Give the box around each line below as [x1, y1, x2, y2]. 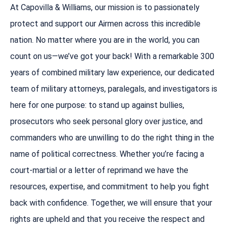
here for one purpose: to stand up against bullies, [10, 100, 184, 110]
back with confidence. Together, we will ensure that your [10, 197, 212, 208]
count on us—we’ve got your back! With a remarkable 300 [10, 51, 214, 61]
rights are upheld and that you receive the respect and [10, 214, 205, 224]
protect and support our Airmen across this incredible [10, 18, 201, 28]
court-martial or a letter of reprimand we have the [10, 165, 188, 175]
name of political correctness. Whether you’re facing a [10, 149, 204, 159]
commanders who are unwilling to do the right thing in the [10, 132, 214, 142]
